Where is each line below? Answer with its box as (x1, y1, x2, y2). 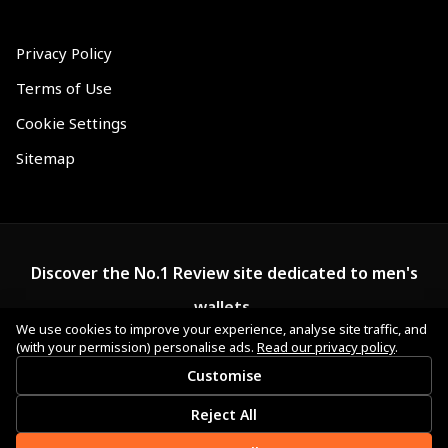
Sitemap (16, 148, 75, 169)
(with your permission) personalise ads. (16, 338, 257, 357)
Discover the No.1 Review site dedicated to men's (30, 262, 418, 285)
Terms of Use (16, 78, 112, 99)
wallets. (194, 296, 254, 319)
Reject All (191, 404, 257, 424)
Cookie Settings (16, 113, 127, 134)
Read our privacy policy (257, 338, 395, 357)
